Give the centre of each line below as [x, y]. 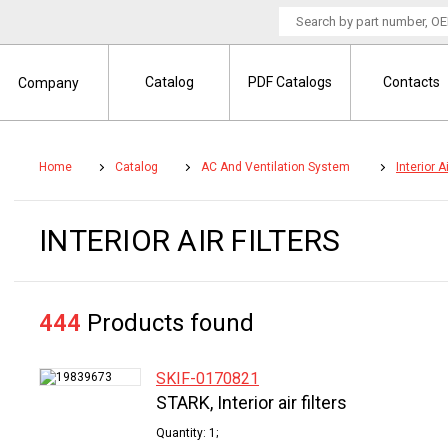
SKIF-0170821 [207, 378]
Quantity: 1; [187, 433]
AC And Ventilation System [277, 167]
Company [48, 83]
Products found [167, 323]
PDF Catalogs [290, 82]
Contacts [411, 82]
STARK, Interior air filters [251, 402]
